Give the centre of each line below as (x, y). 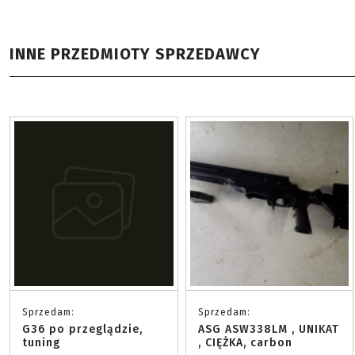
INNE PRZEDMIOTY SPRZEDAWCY (135, 54)
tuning (41, 343)
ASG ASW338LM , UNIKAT (268, 329)
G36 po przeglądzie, (82, 329)
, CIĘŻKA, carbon (245, 343)
